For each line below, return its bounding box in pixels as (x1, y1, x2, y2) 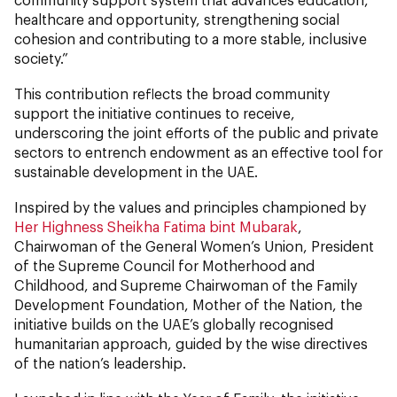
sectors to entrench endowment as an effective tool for (14, 144, 383, 160)
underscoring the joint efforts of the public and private (14, 124, 378, 141)
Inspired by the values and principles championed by (14, 198, 366, 215)
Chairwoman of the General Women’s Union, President (14, 237, 374, 254)
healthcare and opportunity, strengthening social (14, 11, 339, 27)
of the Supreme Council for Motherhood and (14, 257, 315, 274)
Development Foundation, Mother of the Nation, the (14, 296, 362, 313)
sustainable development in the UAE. (14, 163, 258, 180)
